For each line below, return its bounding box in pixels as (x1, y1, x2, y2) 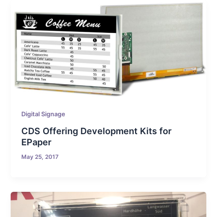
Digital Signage (21, 110, 66, 118)
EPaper (21, 136, 52, 147)
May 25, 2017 (21, 153, 59, 160)
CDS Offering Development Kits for (21, 125, 172, 136)
